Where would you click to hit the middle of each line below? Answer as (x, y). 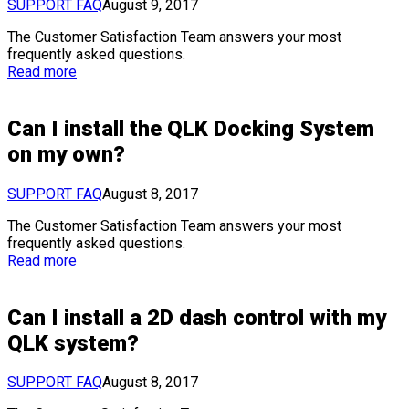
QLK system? (73, 343)
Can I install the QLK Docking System (191, 128)
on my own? (66, 154)
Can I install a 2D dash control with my (197, 317)
